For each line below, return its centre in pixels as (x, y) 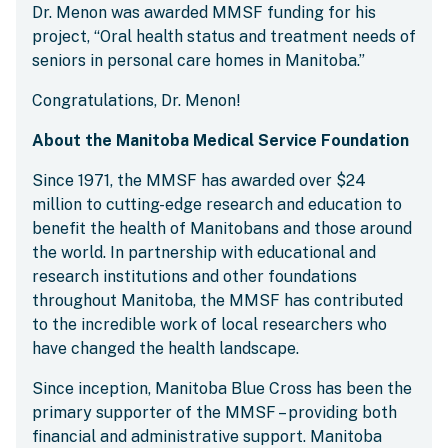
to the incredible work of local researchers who (209, 324)
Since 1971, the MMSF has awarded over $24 (199, 180)
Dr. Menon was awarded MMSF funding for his (204, 12)
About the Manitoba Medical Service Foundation (220, 140)
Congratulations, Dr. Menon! (136, 100)
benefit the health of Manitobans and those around (222, 228)
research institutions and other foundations (194, 276)
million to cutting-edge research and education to (217, 204)
